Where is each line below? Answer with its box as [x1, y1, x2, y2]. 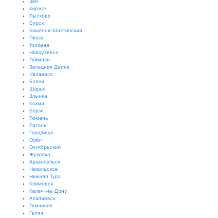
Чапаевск [29, 71, 53, 77]
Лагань [29, 122, 47, 128]
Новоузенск [29, 49, 58, 55]
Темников [29, 202, 53, 208]
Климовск [29, 181, 53, 186]
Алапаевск [29, 195, 55, 201]
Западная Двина [29, 64, 70, 70]
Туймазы [29, 56, 51, 62]
